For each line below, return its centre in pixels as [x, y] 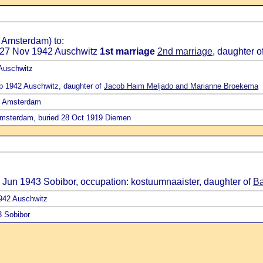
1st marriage [127, 51]
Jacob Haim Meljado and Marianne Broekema [181, 86]
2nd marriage [185, 51]
